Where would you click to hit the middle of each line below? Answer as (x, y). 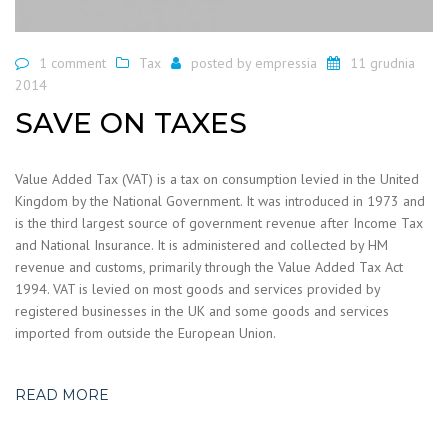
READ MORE (62, 394)
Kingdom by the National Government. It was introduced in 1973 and (220, 200)
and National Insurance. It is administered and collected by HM (201, 244)
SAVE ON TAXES (131, 122)
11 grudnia (382, 63)
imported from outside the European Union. (145, 332)
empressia (286, 63)
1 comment (72, 63)
